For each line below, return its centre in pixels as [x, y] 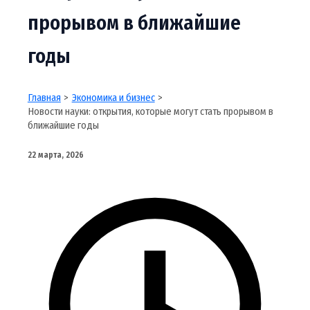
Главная [44, 98]
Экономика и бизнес [113, 98]
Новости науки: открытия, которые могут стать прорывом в [150, 112]
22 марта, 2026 [55, 155]
